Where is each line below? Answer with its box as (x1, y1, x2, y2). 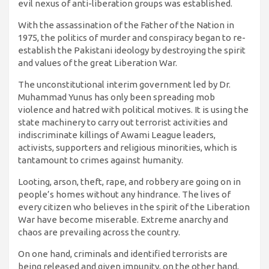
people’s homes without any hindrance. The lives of (18, 189, 231, 200)
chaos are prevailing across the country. (18, 227, 180, 238)
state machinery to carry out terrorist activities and (18, 117, 228, 128)
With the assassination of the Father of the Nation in (18, 20, 234, 31)
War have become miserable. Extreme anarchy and (18, 214, 228, 225)
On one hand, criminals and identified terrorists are (18, 249, 228, 259)
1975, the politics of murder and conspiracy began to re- (18, 32, 246, 43)
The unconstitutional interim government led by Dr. (18, 79, 231, 90)
